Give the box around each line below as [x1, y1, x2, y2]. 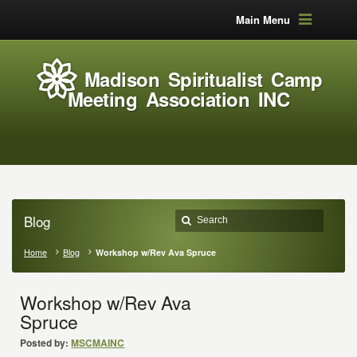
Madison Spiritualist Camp [84, 65, 323, 92]
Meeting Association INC [67, 85, 290, 112]
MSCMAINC [71, 335, 125, 350]
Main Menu [235, 12, 290, 27]
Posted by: [20, 335, 69, 350]
